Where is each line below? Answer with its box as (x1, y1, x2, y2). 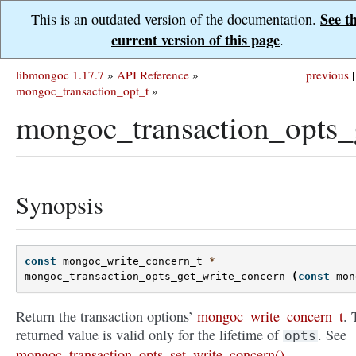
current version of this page (111, 29, 280, 50)
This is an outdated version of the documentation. (31, 10, 320, 29)
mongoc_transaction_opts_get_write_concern (25, 270, 285, 283)
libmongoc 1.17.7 (16, 67, 104, 83)
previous (306, 67, 349, 83)
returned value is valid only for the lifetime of (16, 325, 283, 345)
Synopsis (16, 188, 103, 221)
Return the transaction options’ (16, 307, 197, 327)
